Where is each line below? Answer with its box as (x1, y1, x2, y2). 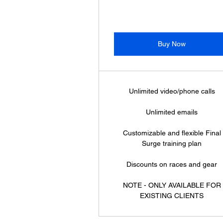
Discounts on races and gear (126, 160, 218, 168)
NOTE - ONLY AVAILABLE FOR (122, 181, 221, 189)
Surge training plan (142, 139, 202, 147)
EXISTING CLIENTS (140, 192, 204, 200)
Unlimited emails (146, 108, 198, 116)
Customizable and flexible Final (122, 129, 221, 137)
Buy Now (158, 40, 186, 48)
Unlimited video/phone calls (128, 87, 215, 95)
